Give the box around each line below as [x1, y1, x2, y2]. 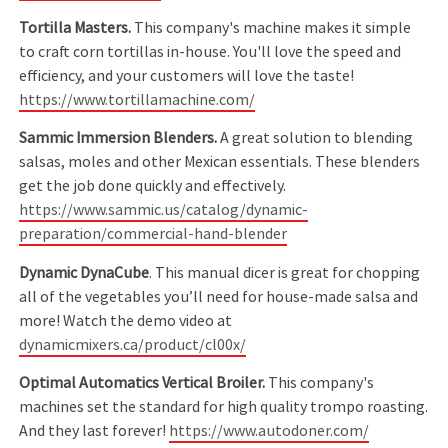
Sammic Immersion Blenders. [19, 128, 221, 149]
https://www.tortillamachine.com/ [19, 89, 256, 110]
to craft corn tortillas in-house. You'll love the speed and [19, 41, 402, 62]
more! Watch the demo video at [19, 310, 233, 331]
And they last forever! [19, 420, 170, 441]
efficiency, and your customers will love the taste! [19, 65, 355, 86]
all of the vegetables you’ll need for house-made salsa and [19, 286, 419, 307]
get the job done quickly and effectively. [19, 176, 287, 197]
